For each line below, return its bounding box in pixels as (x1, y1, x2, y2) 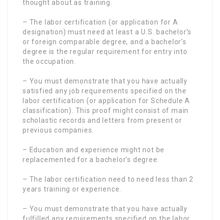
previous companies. (23, 126, 94, 134)
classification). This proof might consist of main (23, 106, 189, 114)
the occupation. (23, 57, 77, 65)
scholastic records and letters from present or (23, 116, 182, 124)
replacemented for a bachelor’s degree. (23, 155, 160, 164)
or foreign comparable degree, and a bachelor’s (23, 37, 187, 46)
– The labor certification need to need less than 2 (23, 175, 193, 183)
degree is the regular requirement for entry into (23, 47, 188, 55)
